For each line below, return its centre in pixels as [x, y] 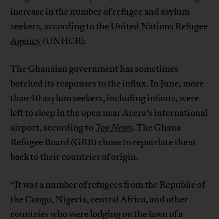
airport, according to [53, 127]
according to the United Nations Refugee [126, 26]
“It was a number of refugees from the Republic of [108, 185]
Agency [26, 41]
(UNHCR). [64, 41]
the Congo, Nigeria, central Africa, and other [99, 199]
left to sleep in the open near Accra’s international [109, 113]
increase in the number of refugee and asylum [100, 11]
